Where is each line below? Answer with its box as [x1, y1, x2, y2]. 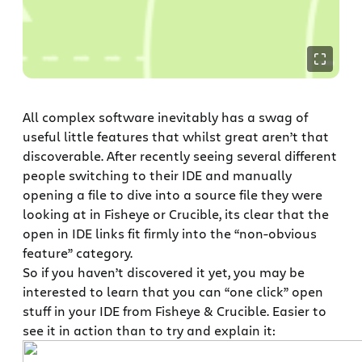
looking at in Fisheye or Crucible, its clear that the [23, 205, 329, 223]
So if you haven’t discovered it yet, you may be [23, 263, 305, 281]
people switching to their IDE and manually [23, 166, 292, 184]
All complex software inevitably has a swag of [23, 108, 308, 126]
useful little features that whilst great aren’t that [23, 128, 329, 145]
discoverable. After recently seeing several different [23, 147, 337, 165]
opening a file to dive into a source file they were [23, 186, 322, 204]
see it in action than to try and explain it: [23, 322, 276, 339]
